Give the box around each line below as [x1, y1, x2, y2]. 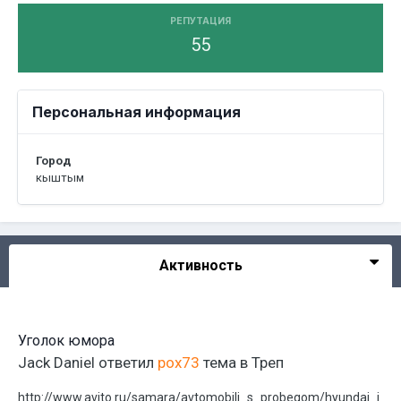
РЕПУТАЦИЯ [170, 15, 231, 27]
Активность [158, 257, 243, 274]
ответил [95, 354, 158, 371]
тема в [200, 354, 252, 371]
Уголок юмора [18, 332, 115, 349]
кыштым [36, 171, 84, 184]
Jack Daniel [18, 354, 95, 371]
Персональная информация [32, 103, 241, 121]
